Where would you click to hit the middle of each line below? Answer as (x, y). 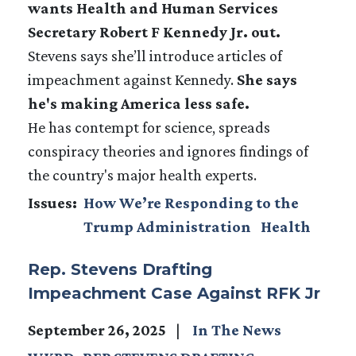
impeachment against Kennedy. (132, 79)
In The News (237, 329)
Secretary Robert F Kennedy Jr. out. (156, 31)
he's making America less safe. (140, 103)
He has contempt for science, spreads (149, 127)
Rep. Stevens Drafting (120, 269)
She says (267, 79)
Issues (50, 202)
